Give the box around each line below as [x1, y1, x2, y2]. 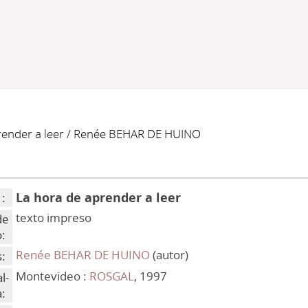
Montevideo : [16, 268, 90, 284]
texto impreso [16, 210, 92, 225]
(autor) [150, 247, 189, 263]
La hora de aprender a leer [16, 188, 181, 206]
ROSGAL [89, 268, 135, 284]
